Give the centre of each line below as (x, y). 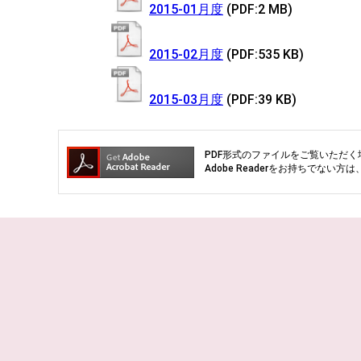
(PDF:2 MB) (259, 9)
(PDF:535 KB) (265, 54)
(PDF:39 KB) (261, 100)
